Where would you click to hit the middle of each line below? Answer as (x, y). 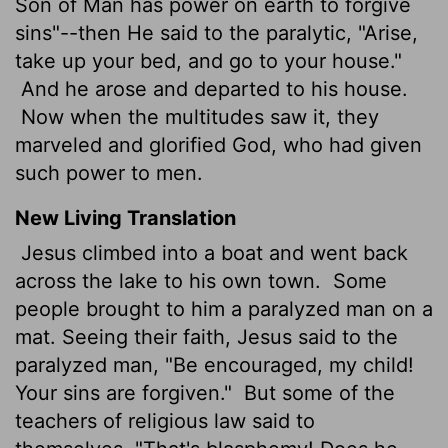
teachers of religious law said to (165, 420)
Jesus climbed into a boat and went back (211, 252)
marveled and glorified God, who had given (218, 144)
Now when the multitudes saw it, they (197, 116)
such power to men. (109, 172)
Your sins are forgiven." (126, 392)
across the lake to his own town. (171, 280)
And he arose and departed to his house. (211, 88)
